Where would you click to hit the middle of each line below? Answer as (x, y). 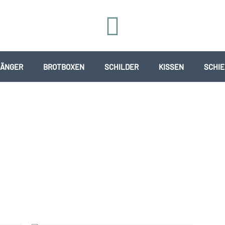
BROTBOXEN (64, 67)
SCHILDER (122, 67)
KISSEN (171, 67)
